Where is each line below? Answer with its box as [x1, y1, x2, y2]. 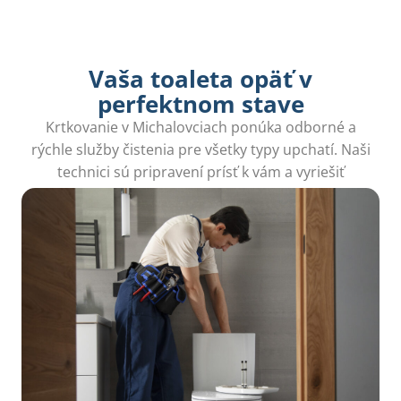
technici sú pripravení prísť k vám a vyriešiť [56, 161, 345, 182]
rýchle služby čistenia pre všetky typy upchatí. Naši [30, 139, 371, 159]
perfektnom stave [97, 87, 304, 120]
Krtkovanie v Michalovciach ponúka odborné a [45, 116, 356, 137]
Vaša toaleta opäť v [89, 62, 312, 95]
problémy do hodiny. [130, 183, 271, 204]
